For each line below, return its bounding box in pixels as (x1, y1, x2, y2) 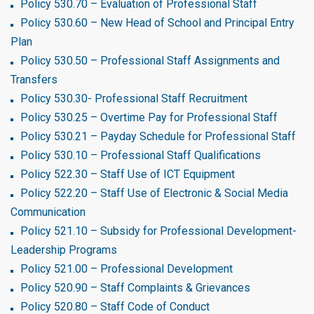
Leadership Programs (11, 243, 117, 257)
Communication (11, 205, 86, 219)
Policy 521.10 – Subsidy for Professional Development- (20, 224, 296, 238)
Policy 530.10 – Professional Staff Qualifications (20, 149, 261, 162)
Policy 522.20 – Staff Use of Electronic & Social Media (20, 186, 288, 200)
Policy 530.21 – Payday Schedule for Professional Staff (20, 130, 296, 143)
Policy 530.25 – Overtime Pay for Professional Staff (20, 111, 278, 124)
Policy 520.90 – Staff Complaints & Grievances (20, 281, 250, 294)
